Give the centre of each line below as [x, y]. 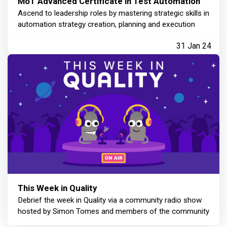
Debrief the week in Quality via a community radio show [110, 200]
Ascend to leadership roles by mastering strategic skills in [113, 13]
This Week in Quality [57, 188]
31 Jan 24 [194, 46]
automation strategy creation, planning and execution [106, 25]
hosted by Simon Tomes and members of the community [113, 211]
